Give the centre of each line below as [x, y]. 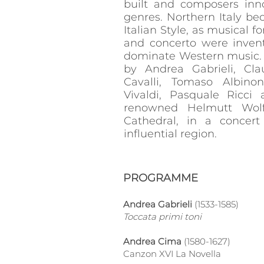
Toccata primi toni [162, 217]
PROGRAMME [161, 178]
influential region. [170, 134]
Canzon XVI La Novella [172, 254]
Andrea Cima [154, 241]
